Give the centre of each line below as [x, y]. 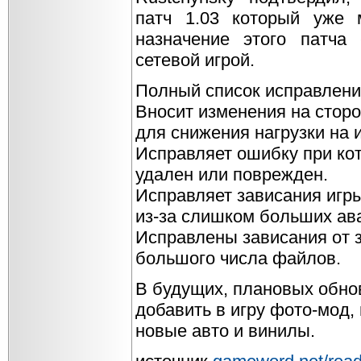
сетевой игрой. [195, 60]
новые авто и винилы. [225, 331]
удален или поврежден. [232, 174]
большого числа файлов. [238, 258]
